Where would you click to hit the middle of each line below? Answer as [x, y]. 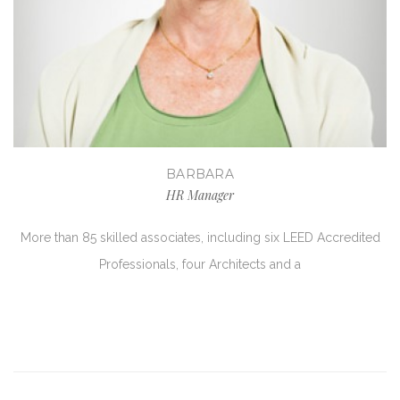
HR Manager [200, 195]
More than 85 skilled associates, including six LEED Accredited [200, 237]
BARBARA [200, 174]
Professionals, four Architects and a [200, 264]
